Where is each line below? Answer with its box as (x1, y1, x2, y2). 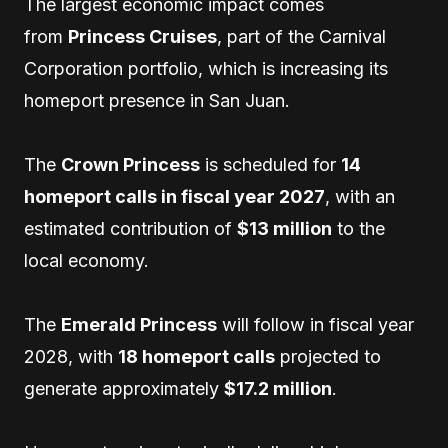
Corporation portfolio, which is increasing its (24, 58, 388, 79)
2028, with (24, 346, 118, 367)
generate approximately (24, 378, 224, 399)
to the (332, 218, 385, 239)
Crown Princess (61, 154, 200, 175)
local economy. (24, 250, 149, 271)
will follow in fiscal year (217, 314, 414, 335)
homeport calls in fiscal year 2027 (24, 186, 325, 207)
